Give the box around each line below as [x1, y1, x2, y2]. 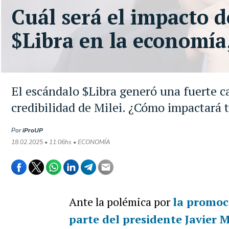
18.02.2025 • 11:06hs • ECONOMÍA [11, 138, 110, 146]
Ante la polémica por [68, 194, 173, 209]
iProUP [22, 126, 43, 134]
